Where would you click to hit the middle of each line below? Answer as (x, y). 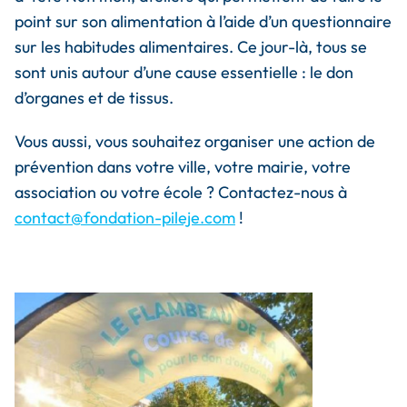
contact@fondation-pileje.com (125, 218)
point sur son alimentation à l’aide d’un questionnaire (203, 21)
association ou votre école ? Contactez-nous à (181, 192)
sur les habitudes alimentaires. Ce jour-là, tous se (191, 47)
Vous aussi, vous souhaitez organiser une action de (195, 141)
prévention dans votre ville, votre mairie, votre (183, 167)
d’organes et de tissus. (94, 98)
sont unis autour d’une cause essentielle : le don (184, 72)
